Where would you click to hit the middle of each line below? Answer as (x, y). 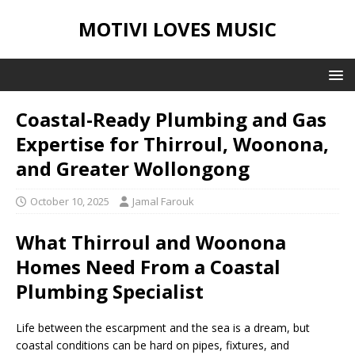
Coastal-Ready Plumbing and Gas (171, 119)
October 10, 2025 (70, 201)
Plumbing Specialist (110, 291)
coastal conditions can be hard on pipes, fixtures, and (153, 345)
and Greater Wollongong (133, 168)
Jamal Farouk (163, 201)
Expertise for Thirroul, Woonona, (172, 144)
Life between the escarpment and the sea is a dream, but (163, 328)
